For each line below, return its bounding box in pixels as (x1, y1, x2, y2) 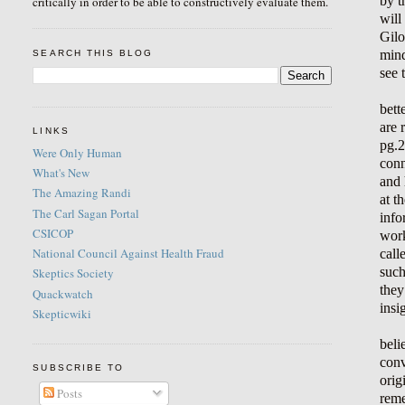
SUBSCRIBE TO (33, 363, 124, 373)
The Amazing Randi (33, 184, 132, 202)
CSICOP (33, 224, 74, 241)
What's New (33, 165, 90, 182)
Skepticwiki (33, 305, 92, 322)
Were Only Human (33, 144, 123, 161)
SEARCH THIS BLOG (33, 47, 153, 58)
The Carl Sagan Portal (33, 204, 140, 221)
